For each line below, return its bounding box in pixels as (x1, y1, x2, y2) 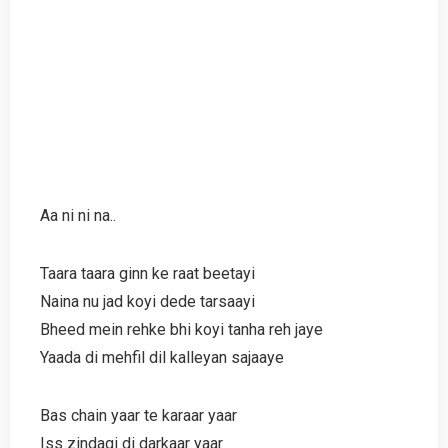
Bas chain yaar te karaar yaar (40, 405, 237, 425)
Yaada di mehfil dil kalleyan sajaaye (40, 347, 284, 367)
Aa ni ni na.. (40, 205, 116, 225)
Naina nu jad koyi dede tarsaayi (40, 291, 255, 311)
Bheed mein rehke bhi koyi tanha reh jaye (40, 319, 323, 339)
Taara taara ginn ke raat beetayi (40, 263, 255, 283)
